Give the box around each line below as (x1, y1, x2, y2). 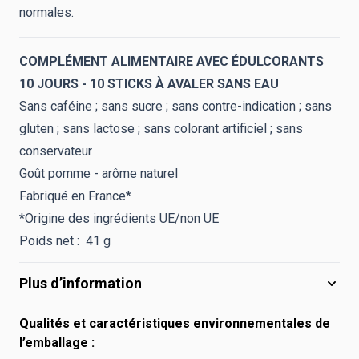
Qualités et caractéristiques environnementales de (19, 316, 330, 331)
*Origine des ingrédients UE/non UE (19, 211, 219, 226)
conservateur (19, 143, 95, 159)
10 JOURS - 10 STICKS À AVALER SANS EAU (19, 76, 282, 91)
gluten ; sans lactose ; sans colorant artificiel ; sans (19, 121, 303, 136)
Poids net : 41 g (19, 233, 111, 248)
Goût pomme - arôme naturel (19, 166, 178, 181)
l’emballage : (19, 335, 95, 350)
